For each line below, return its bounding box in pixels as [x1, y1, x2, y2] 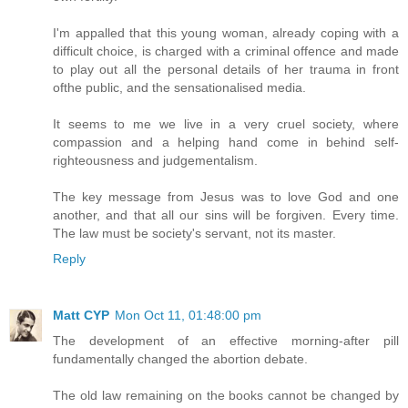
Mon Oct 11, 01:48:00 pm [115, 307, 261, 322]
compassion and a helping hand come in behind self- [53, 134, 399, 149]
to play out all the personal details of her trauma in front [53, 61, 399, 76]
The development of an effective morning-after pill [53, 332, 399, 348]
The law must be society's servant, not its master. [53, 225, 336, 240]
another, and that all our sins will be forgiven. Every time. [53, 207, 399, 222]
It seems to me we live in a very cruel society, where [53, 116, 399, 131]
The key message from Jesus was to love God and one [53, 189, 399, 204]
